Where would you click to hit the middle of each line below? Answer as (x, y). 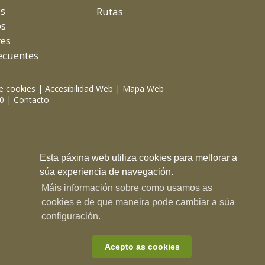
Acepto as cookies (142, 247)
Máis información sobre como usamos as (127, 188)
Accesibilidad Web (79, 89)
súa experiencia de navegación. (107, 172)
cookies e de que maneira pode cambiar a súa (138, 202)
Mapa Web (143, 89)
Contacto (31, 100)
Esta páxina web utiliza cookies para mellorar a (139, 157)
